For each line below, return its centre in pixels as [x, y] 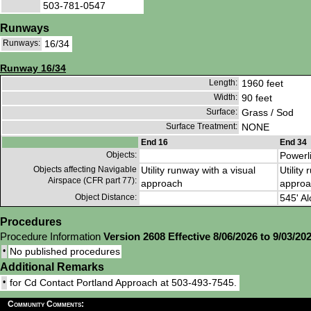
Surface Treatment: [202, 127]
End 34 [293, 143]
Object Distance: [106, 197]
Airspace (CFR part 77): [92, 181]
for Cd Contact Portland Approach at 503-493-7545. [123, 283]
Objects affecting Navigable [85, 170]
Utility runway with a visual [198, 170]
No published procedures [65, 252]
